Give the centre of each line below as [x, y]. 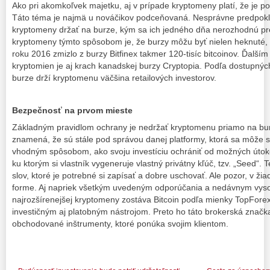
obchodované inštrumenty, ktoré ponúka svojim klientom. [120, 223]
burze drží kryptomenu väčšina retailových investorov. [114, 78]
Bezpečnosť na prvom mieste [72, 111]
